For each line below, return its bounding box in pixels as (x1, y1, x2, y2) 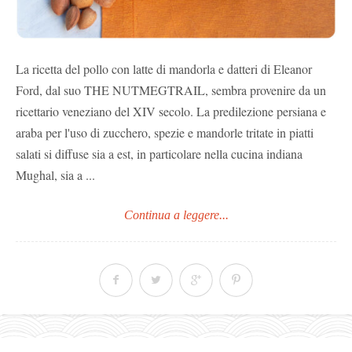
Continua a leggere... (123, 207, 229, 222)
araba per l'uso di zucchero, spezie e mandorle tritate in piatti (16, 123, 313, 141)
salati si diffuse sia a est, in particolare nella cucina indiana (16, 145, 302, 162)
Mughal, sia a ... (16, 166, 95, 183)
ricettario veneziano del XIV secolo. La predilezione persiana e (16, 102, 326, 119)
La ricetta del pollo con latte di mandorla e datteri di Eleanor (16, 60, 312, 77)
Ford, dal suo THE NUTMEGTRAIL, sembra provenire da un (16, 81, 326, 98)
